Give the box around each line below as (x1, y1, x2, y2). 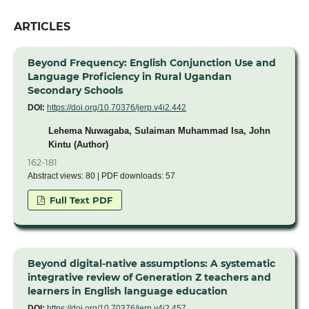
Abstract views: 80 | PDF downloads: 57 (27, 171, 175, 181)
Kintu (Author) (48, 139, 108, 150)
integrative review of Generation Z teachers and (27, 271, 271, 284)
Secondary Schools (27, 84, 123, 97)
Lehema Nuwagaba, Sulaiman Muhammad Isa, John (48, 126, 270, 137)
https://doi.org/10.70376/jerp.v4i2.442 (46, 103, 186, 113)
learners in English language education (27, 285, 228, 298)
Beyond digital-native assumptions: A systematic (27, 257, 275, 270)
